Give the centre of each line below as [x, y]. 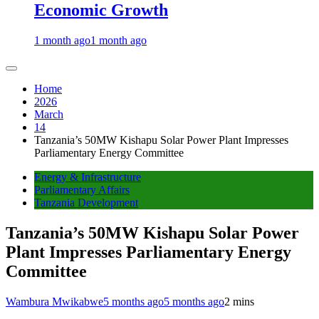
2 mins [239, 301]
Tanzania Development [86, 203]
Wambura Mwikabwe [54, 301]
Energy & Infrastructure [88, 177]
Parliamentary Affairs [82, 190]
